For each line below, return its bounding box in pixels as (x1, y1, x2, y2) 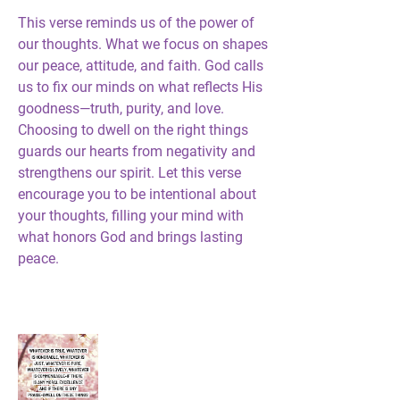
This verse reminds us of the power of (18, 14, 254, 31)
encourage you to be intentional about (18, 186, 256, 203)
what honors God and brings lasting (18, 229, 243, 246)
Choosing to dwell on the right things (18, 121, 248, 138)
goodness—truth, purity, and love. (18, 100, 224, 117)
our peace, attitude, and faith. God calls (18, 57, 263, 74)
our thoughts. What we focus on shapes (18, 36, 268, 53)
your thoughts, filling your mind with (18, 207, 244, 224)
